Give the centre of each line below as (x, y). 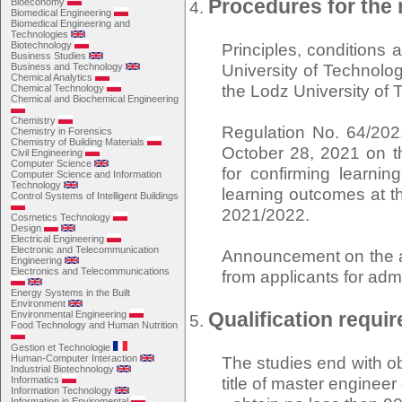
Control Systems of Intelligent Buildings (95, 196)
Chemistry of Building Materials (78, 142)
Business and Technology (67, 66)
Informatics (35, 380)
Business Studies (48, 56)
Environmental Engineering (69, 314)
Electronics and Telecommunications (90, 271)
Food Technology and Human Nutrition (94, 325)
